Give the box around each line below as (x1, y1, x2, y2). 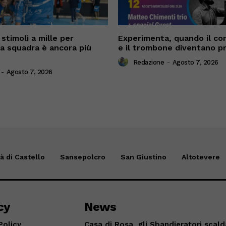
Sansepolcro (60, 152, 105, 161)
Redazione (133, 58, 164, 66)
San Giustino (120, 152, 166, 161)
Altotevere (181, 152, 220, 161)
